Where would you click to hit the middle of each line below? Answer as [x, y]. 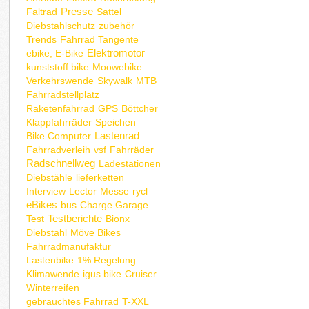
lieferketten [100, 177]
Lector [83, 191]
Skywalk [115, 80]
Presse [77, 11]
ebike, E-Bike [55, 53]
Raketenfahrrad [61, 108]
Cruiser [141, 273]
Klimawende [53, 273]
